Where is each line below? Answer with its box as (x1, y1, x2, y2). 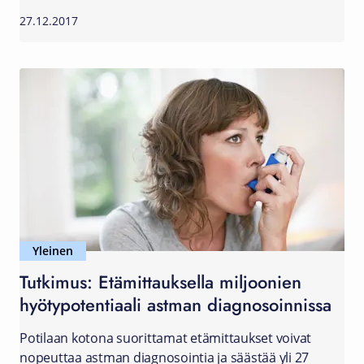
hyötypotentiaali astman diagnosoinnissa (19, 291, 331, 318)
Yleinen (32, 243, 73, 258)
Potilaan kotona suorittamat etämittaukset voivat (19, 329, 311, 347)
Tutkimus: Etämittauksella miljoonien (19, 268, 301, 295)
